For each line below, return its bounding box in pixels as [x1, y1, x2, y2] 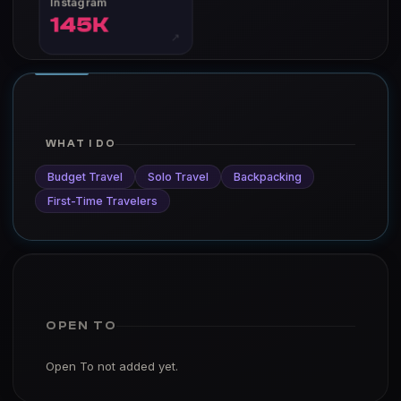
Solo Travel [148, 170, 209, 183]
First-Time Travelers [47, 194, 158, 208]
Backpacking [234, 170, 302, 183]
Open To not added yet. [46, 359, 178, 373]
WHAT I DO [46, 138, 116, 149]
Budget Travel [47, 170, 123, 183]
